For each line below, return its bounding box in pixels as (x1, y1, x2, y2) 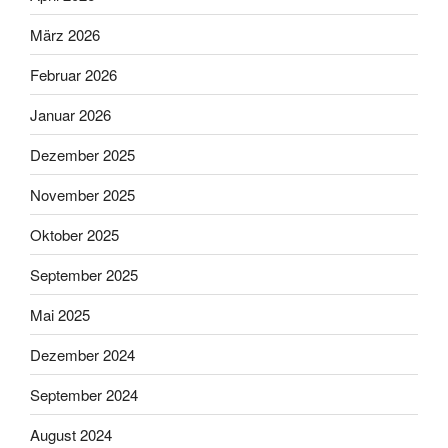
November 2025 (30, 183, 135, 205)
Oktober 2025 (30, 223, 119, 245)
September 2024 (30, 383, 138, 405)
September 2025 (30, 263, 138, 285)
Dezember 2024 (30, 343, 135, 365)
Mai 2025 (30, 303, 90, 325)
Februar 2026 (30, 63, 117, 85)
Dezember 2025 (30, 143, 135, 165)
